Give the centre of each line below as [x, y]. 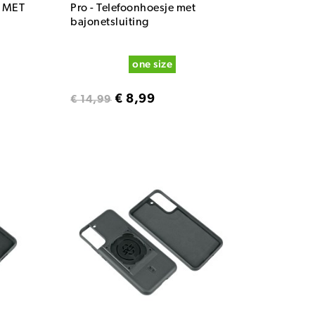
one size [153, 63]
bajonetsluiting [110, 23]
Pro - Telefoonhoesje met [133, 9]
